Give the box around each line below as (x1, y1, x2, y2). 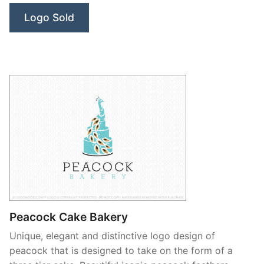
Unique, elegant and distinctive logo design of (9, 229, 215, 242)
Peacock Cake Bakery (9, 209, 128, 224)
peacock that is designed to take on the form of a (9, 244, 233, 256)
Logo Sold (24, 11, 74, 24)
